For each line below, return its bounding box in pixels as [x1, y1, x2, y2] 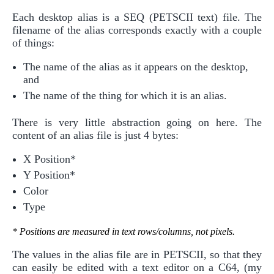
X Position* [23, 153, 76, 166]
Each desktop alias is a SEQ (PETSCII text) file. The [12, 11, 262, 24]
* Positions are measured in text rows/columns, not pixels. [12, 226, 235, 237]
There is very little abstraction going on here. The [12, 116, 262, 129]
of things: [12, 37, 54, 50]
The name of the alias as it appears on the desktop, [23, 61, 248, 73]
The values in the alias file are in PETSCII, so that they [12, 248, 262, 261]
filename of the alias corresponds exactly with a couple [12, 24, 262, 37]
